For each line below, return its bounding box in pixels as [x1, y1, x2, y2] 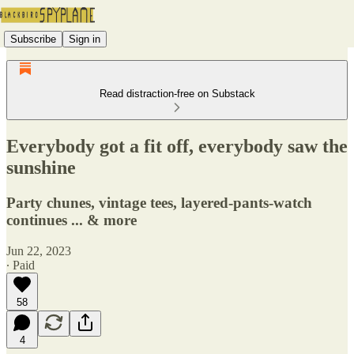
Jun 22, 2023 [6, 243, 71, 258]
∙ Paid [6, 258, 35, 272]
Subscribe [10, 32, 56, 45]
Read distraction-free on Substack [99, 88, 255, 100]
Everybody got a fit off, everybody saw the [6, 135, 348, 156]
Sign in [69, 32, 100, 45]
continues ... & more [6, 211, 137, 228]
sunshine [6, 156, 76, 178]
